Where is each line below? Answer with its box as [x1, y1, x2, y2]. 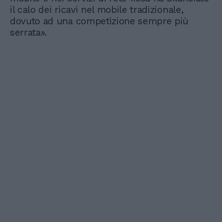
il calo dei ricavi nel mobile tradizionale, [10, 4, 184, 16]
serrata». [10, 27, 47, 39]
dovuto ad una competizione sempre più [10, 15, 189, 27]
